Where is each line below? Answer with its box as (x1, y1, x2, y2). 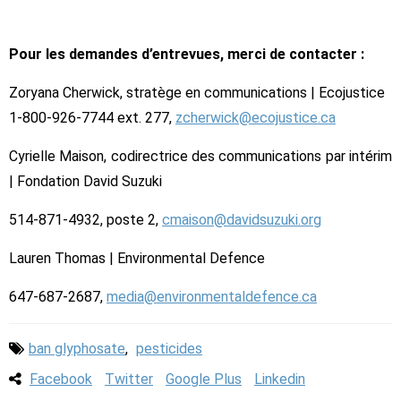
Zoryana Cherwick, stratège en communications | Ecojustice (9, 83, 385, 101)
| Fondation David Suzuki (9, 172, 162, 190)
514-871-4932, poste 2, (9, 210, 162, 228)
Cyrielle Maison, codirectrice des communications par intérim (9, 147, 392, 165)
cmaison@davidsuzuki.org (162, 210, 321, 228)
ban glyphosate (29, 339, 125, 357)
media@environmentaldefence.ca (107, 287, 317, 305)
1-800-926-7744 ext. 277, (9, 108, 175, 126)
